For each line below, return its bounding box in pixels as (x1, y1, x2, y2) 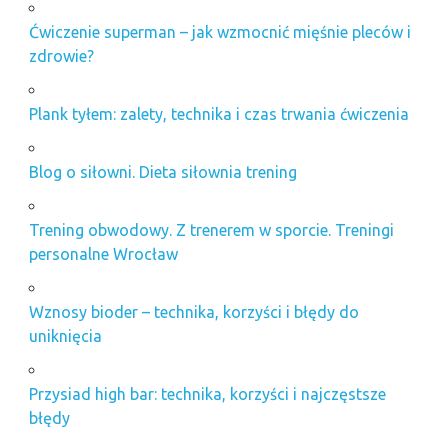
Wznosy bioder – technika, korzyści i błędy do (28, 303, 359, 322)
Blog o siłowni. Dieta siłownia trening (28, 163, 297, 182)
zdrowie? (28, 47, 94, 66)
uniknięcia (28, 327, 102, 346)
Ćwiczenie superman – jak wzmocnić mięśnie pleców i (28, 23, 411, 42)
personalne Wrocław (28, 245, 178, 264)
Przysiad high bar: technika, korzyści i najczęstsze (28, 385, 386, 404)
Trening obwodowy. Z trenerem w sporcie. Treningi (28, 221, 394, 240)
